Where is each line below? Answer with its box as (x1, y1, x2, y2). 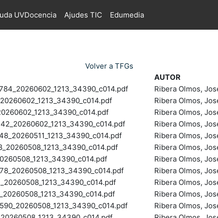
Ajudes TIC (64, 10, 102, 19)
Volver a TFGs (85, 61, 133, 71)
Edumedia (109, 10, 144, 19)
